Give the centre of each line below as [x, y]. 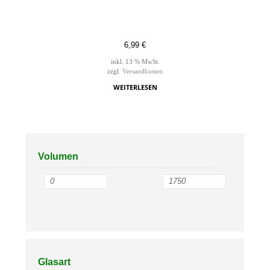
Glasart [54, 262]
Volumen [58, 157]
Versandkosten [143, 72]
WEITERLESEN [135, 87]
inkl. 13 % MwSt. [135, 62]
